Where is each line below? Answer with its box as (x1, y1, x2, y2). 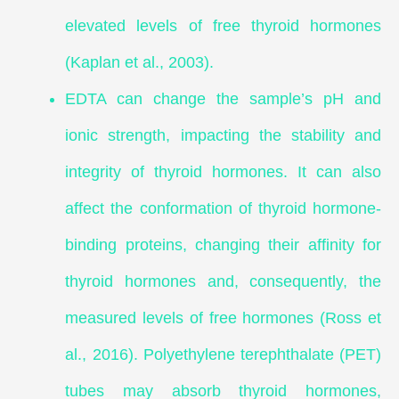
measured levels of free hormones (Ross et (65, 309, 381, 328)
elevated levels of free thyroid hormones (65, 17, 381, 36)
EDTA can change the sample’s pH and (65, 90, 381, 109)
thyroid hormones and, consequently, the (65, 273, 381, 291)
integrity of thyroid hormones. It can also (65, 163, 381, 182)
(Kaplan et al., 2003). (65, 53, 215, 72)
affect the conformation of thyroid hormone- (65, 199, 381, 218)
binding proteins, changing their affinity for (65, 236, 381, 255)
